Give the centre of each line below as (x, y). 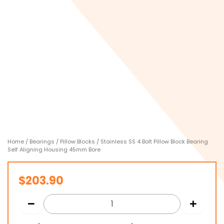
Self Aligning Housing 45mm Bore (54, 150)
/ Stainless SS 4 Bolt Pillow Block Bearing (151, 142)
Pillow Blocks (77, 142)
